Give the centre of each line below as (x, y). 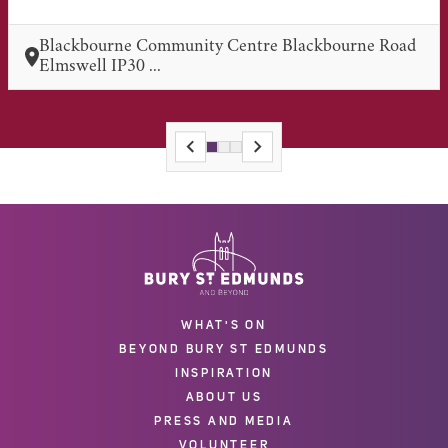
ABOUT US (224, 396)
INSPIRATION (224, 372)
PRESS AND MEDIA (224, 420)
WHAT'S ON (224, 324)
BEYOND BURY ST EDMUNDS (224, 348)
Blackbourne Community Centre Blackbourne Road (227, 46)
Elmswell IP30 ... (100, 66)
